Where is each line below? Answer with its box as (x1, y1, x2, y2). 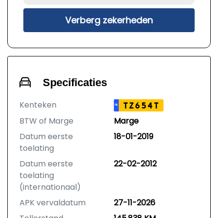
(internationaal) (19, 182, 81, 193)
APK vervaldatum (19, 197, 86, 209)
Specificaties (43, 76, 107, 89)
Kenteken (19, 99, 56, 111)
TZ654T (123, 101, 160, 111)
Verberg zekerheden (65, 14, 153, 27)
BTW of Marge (19, 115, 73, 127)
